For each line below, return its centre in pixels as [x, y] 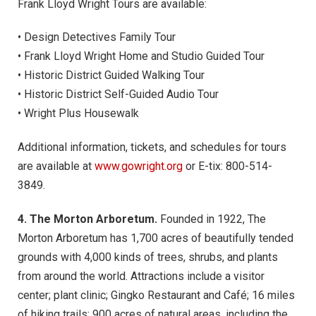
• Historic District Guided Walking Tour [111, 75]
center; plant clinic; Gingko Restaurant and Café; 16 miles [156, 295]
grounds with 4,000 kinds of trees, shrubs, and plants [148, 257]
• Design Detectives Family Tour [97, 37]
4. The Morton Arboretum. [89, 219]
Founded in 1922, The [213, 219]
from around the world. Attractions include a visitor [141, 276]
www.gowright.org [139, 166]
